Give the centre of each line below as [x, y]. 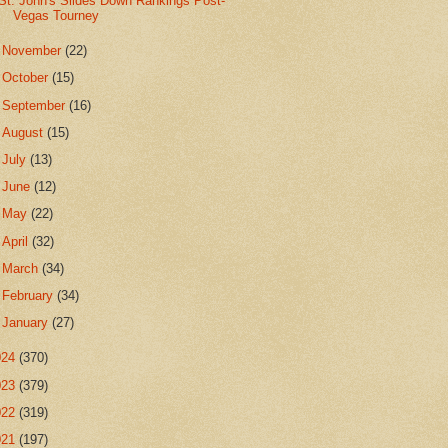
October [27, 78]
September [36, 105]
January [27, 323]
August [25, 132]
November [34, 51]
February [30, 296]
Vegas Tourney [56, 16]
